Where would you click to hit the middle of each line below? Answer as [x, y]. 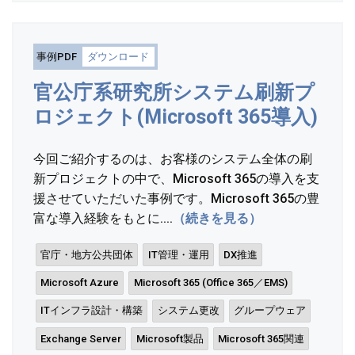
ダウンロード [118, 56]
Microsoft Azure [80, 283]
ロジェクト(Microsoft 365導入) [176, 117]
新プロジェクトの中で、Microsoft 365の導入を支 [176, 179]
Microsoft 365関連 [261, 338]
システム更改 [188, 311]
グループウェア [269, 311]
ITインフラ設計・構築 [92, 311]
